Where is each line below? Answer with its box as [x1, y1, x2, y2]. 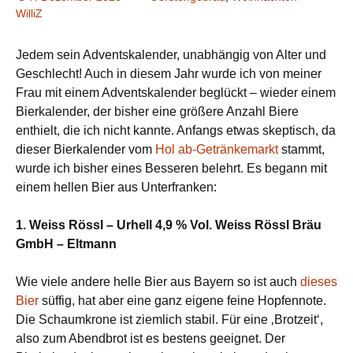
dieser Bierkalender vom [16, 143, 155, 156]
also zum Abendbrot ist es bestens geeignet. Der [16, 332, 285, 345]
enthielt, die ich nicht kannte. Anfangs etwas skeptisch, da [16, 124, 336, 137]
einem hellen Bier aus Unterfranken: [16, 180, 217, 194]
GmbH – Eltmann [16, 237, 117, 251]
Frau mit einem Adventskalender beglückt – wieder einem [16, 86, 336, 99]
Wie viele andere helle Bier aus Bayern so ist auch [16, 275, 300, 288]
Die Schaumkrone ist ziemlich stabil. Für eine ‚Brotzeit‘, [16, 313, 323, 326]
